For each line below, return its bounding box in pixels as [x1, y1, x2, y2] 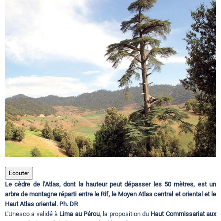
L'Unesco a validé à [5, 210, 60, 218]
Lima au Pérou [59, 210, 100, 218]
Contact [7, 183, 35, 192]
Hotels [7, 111, 30, 121]
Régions [7, 76, 36, 86]
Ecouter [9, 170, 29, 177]
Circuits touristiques [7, 5, 76, 15]
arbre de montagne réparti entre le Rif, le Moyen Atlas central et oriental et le [5, 190, 216, 198]
